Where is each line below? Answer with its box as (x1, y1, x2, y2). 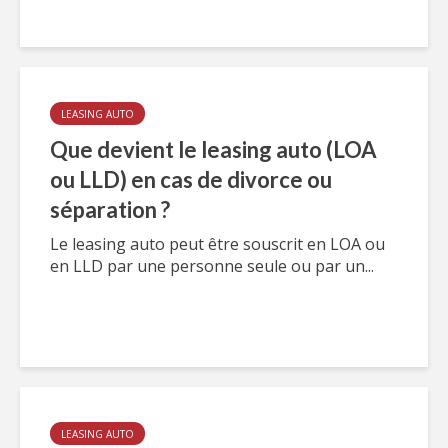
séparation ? (50, 196, 170, 223)
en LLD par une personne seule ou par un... (50, 255, 374, 277)
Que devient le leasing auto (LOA (50, 136, 377, 163)
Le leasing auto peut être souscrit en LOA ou (50, 233, 385, 255)
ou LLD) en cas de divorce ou (50, 166, 332, 193)
